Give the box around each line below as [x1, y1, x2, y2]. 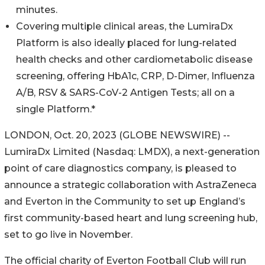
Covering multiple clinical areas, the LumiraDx [16, 20, 233, 32]
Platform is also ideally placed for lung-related [16, 37, 237, 49]
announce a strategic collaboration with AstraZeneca [4, 179, 257, 190]
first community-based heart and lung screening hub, [4, 212, 257, 224]
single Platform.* [16, 103, 95, 115]
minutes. [16, 4, 57, 15]
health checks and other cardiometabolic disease [16, 53, 253, 65]
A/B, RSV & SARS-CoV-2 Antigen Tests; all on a [16, 86, 235, 98]
